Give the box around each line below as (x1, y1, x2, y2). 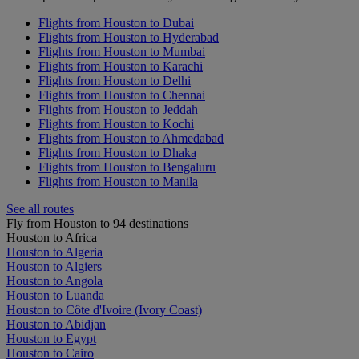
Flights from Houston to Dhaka (38, 145, 196, 159)
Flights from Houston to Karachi (38, 58, 203, 73)
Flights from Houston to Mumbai (38, 44, 205, 58)
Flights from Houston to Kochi (38, 116, 194, 131)
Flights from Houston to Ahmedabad (38, 131, 224, 145)
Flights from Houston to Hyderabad (38, 30, 219, 44)
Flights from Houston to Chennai (38, 87, 205, 102)
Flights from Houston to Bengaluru (38, 159, 216, 174)
